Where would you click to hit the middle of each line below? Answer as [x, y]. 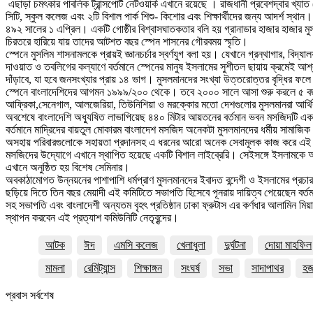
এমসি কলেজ [136, 245]
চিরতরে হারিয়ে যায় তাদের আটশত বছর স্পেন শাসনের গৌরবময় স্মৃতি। [127, 41]
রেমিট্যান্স [100, 268]
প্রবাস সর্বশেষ [30, 295]
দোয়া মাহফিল [288, 245]
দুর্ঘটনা [235, 245]
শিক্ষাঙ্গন [148, 268]
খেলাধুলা [191, 245]
